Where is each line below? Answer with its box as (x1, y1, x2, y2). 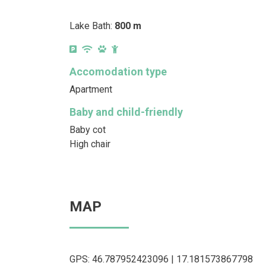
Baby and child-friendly (69, 105, 183, 118)
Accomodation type (69, 65, 167, 78)
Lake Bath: (69, 20, 115, 31)
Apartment (69, 83, 112, 95)
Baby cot (69, 123, 106, 135)
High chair (69, 138, 110, 150)
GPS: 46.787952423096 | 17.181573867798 (69, 253, 253, 265)
